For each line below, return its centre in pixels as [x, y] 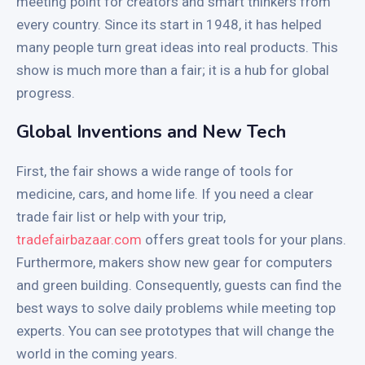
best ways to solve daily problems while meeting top [176, 308]
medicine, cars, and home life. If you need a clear [165, 193]
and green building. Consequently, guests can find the [179, 285]
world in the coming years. [97, 353]
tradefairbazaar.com [79, 239]
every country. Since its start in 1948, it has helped [169, 24]
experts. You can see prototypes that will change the [175, 330]
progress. [46, 92]
